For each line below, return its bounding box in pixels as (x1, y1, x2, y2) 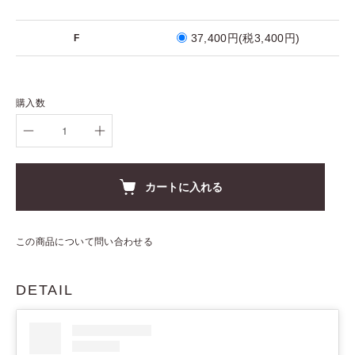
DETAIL (16, 281, 74, 298)
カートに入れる (145, 178, 223, 195)
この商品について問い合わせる (16, 235, 154, 247)
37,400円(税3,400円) (190, 31, 300, 44)
